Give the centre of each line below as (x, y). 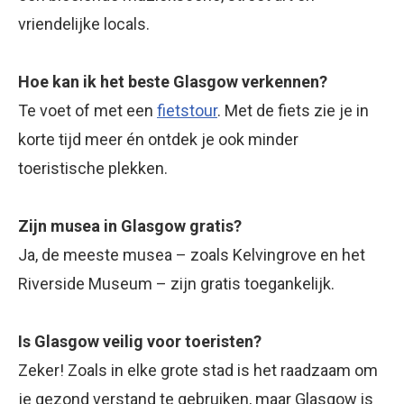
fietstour (187, 110)
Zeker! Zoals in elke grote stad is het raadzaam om (198, 370)
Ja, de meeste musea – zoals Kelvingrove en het (192, 254)
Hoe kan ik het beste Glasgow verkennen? (173, 81)
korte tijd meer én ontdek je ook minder (158, 139)
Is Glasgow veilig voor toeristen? (140, 341)
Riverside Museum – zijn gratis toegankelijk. (176, 283)
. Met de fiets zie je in (293, 110)
